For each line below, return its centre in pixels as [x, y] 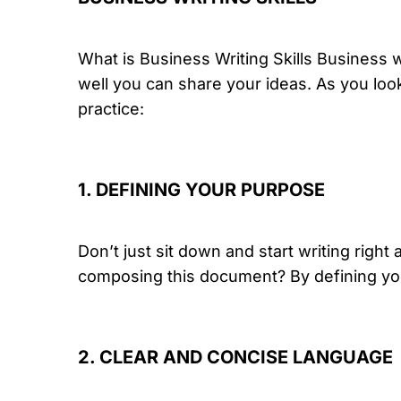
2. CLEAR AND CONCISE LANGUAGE [235, 357]
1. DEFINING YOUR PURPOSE [201, 190]
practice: [111, 109]
